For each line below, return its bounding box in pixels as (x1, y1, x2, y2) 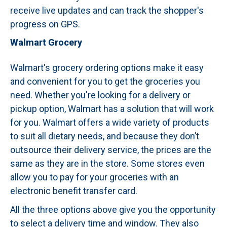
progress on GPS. (10, 19, 80, 29)
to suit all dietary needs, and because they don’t (10, 131, 199, 141)
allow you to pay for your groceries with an (10, 172, 179, 182)
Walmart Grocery (10, 37, 82, 48)
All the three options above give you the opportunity (10, 204, 216, 215)
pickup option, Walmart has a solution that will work (10, 103, 214, 114)
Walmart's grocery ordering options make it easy (10, 62, 204, 73)
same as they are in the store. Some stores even (10, 158, 205, 169)
